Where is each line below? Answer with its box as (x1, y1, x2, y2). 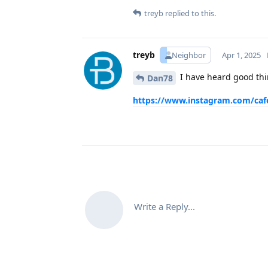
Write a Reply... (134, 200, 195, 212)
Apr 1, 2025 (222, 49, 261, 60)
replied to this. (163, 7, 216, 19)
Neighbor (172, 49, 206, 60)
